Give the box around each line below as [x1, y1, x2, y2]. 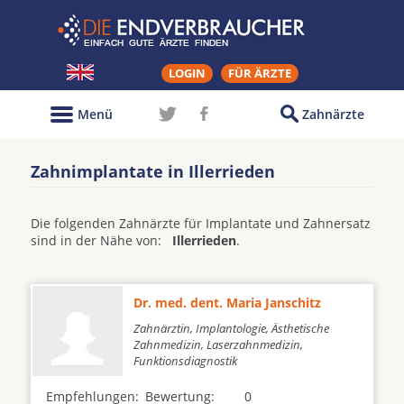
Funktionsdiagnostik [133, 353, 237, 369]
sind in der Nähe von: [31, 232, 172, 249]
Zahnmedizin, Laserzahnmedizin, [133, 336, 303, 353]
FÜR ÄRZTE [228, 65, 291, 81]
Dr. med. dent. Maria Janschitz [133, 294, 321, 311]
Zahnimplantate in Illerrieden [31, 161, 275, 182]
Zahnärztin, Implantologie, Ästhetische [133, 320, 329, 336]
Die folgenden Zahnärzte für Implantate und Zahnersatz [31, 215, 371, 232]
